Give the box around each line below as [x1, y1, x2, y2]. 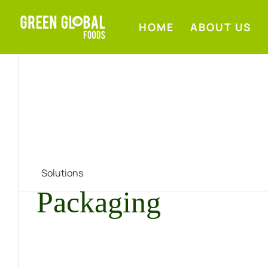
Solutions [41, 166, 84, 180]
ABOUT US [190, 20, 252, 34]
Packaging [36, 185, 161, 220]
